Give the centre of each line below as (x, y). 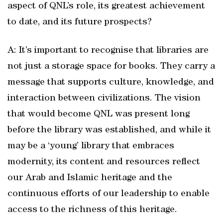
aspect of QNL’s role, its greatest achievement (106, 6)
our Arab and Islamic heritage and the (90, 178)
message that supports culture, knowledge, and (111, 83)
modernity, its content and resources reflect (104, 162)
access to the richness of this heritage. (92, 210)
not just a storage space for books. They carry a (111, 67)
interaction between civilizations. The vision (104, 99)
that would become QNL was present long (99, 114)
